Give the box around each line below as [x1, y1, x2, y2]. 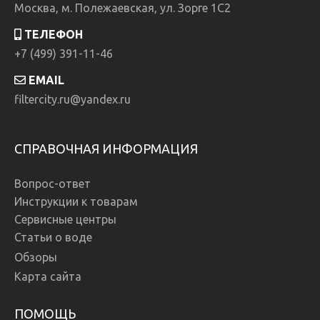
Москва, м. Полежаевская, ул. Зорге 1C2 [14, 1, 231, 14]
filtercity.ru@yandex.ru [14, 93, 131, 106]
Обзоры [14, 251, 57, 264]
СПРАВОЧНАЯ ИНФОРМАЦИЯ [14, 141, 198, 156]
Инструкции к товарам [14, 195, 138, 208]
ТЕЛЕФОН [21, 28, 83, 41]
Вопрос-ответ [14, 177, 91, 190]
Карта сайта [14, 270, 81, 283]
